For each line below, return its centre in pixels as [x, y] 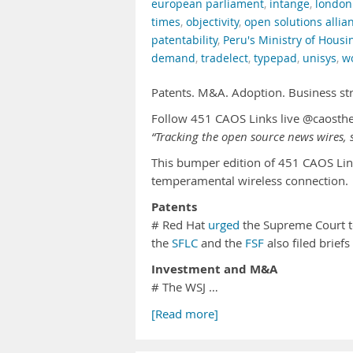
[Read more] [185, 314]
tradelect [225, 58]
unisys [320, 58]
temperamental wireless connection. [250, 181]
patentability [184, 40]
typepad [275, 58]
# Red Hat [180, 225]
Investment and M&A [214, 269]
